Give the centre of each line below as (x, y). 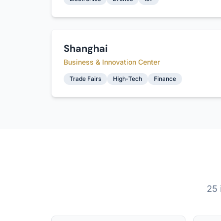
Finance (165, 79)
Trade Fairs (85, 79)
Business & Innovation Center (112, 62)
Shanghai (86, 48)
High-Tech (128, 79)
